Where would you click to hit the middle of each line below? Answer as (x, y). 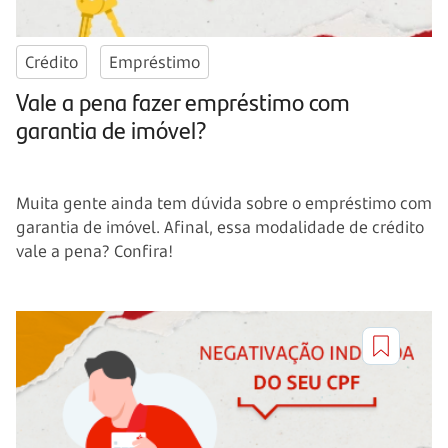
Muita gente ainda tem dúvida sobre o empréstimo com (224, 202)
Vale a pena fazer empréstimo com (183, 100)
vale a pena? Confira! (94, 250)
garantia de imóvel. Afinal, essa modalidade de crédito (220, 226)
